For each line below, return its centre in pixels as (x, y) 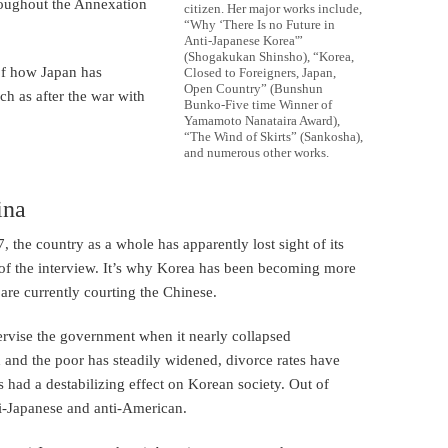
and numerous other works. (256, 153)
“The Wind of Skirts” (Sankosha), (273, 137)
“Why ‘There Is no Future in (259, 25)
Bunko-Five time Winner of (258, 105)
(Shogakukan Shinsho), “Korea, (269, 57)
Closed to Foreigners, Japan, (260, 73)
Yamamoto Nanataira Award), (262, 121)
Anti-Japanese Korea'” (243, 41)
